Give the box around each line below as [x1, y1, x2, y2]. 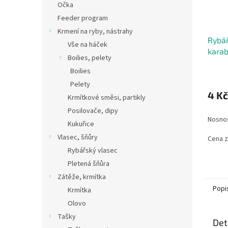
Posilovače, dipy [68, 106, 118, 116]
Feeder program [58, 13, 108, 23]
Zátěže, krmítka [58, 172, 106, 182]
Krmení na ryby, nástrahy [58, 26, 133, 37]
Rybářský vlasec [68, 146, 118, 156]
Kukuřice [68, 119, 94, 129]
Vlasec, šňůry [58, 132, 98, 142]
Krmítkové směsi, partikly [68, 93, 146, 103]
